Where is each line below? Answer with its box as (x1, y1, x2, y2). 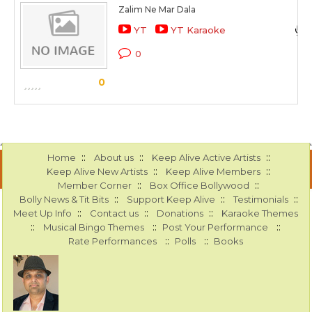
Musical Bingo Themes (43, 221, 145, 233)
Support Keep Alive (126, 194, 215, 205)
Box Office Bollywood (150, 180, 250, 192)
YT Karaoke (171, 24, 226, 36)
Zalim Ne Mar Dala (118, 4, 196, 15)
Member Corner (58, 180, 132, 192)
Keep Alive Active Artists (151, 152, 260, 164)
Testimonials (233, 194, 288, 205)
